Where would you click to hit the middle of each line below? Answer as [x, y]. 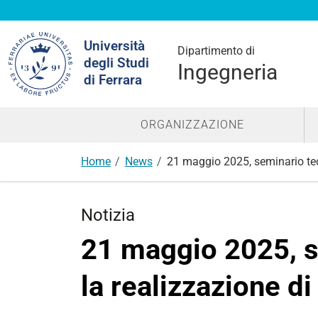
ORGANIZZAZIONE [192, 125]
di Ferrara [113, 80]
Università [114, 46]
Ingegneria [227, 72]
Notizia [108, 215]
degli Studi [116, 63]
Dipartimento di [216, 51]
